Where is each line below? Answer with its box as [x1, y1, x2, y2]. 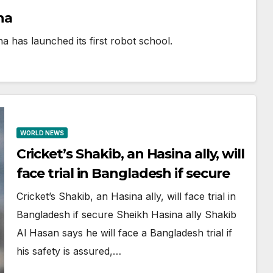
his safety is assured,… [16, 245, 121, 257]
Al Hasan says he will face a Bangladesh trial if [16, 227, 232, 239]
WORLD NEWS [19, 129, 64, 136]
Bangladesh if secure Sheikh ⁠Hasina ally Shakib [16, 208, 236, 221]
